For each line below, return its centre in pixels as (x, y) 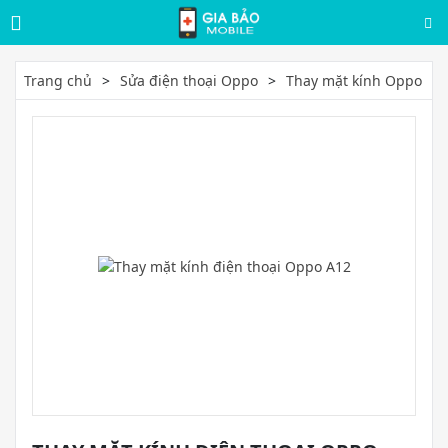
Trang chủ (58, 80)
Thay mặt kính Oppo (354, 80)
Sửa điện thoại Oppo (189, 80)
